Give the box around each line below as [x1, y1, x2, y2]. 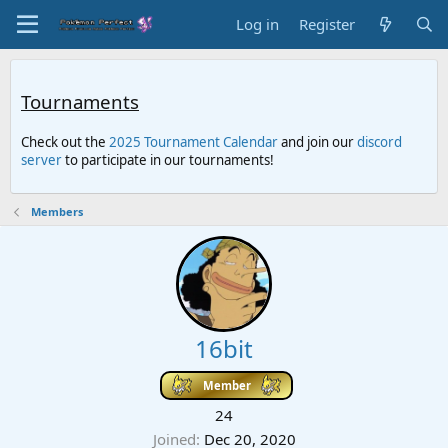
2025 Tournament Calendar [109, 133, 278, 152]
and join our [278, 133, 357, 152]
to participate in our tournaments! [62, 151, 274, 170]
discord [357, 133, 402, 152]
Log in [236, 14, 280, 34]
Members [30, 203, 83, 219]
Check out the [21, 133, 109, 152]
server [21, 151, 62, 170]
